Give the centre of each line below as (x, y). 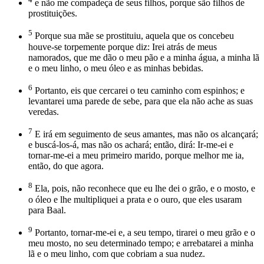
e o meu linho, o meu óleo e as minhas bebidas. (116, 68)
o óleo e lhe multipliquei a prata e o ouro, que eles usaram (135, 199)
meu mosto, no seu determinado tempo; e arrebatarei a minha (141, 243)
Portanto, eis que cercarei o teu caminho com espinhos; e (138, 90)
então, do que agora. (66, 166)
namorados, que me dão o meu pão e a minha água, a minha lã (144, 57)
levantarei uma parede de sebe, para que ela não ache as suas (141, 101)
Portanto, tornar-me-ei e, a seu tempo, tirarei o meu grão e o (144, 232)
